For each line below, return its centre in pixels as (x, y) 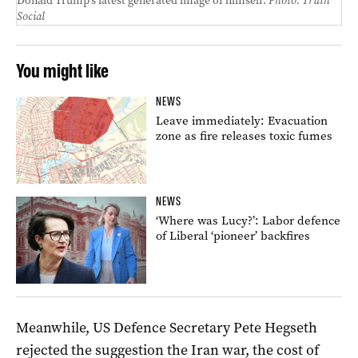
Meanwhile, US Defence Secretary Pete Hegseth (167, 327)
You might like (62, 71)
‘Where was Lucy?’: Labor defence (249, 221)
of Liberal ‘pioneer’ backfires (233, 236)
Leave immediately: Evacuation (242, 121)
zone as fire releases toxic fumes (245, 136)
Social (31, 17)
